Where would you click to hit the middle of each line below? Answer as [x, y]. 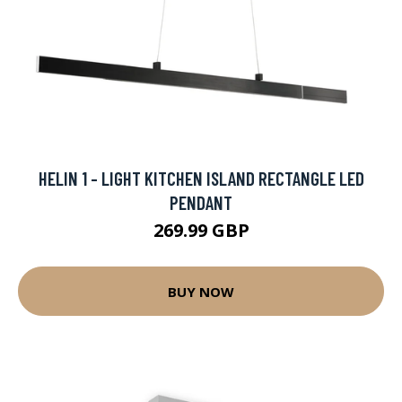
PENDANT [201, 202]
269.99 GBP [201, 230]
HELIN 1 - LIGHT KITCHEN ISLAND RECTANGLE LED [201, 178]
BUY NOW [201, 291]
